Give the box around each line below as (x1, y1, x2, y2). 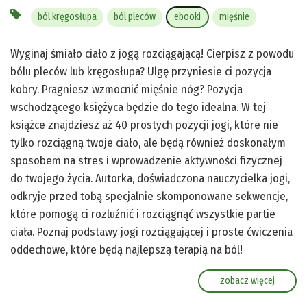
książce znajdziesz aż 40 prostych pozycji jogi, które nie (10, 117, 278, 132)
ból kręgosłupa (38, 10, 97, 23)
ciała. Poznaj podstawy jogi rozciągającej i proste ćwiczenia (10, 224, 293, 239)
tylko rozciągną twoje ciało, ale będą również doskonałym (10, 135, 286, 150)
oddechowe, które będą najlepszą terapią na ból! (10, 242, 243, 257)
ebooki (174, 10, 201, 23)
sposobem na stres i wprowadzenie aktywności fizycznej (10, 153, 282, 168)
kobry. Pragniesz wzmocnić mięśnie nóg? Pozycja (10, 82, 243, 97)
